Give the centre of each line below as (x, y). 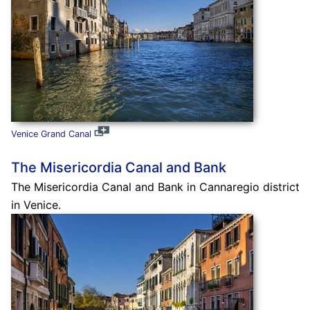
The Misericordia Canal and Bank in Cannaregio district (155, 186)
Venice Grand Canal (51, 134)
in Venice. (36, 204)
